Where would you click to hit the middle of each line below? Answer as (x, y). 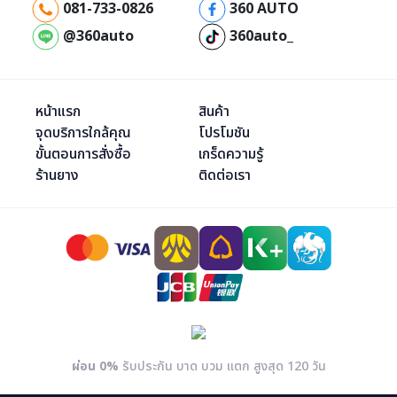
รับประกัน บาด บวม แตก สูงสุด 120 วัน (222, 367)
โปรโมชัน (224, 133)
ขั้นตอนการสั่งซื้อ (84, 154)
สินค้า (214, 112)
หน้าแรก (58, 112)
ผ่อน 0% (95, 367)
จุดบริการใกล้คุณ (84, 133)
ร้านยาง (58, 175)
